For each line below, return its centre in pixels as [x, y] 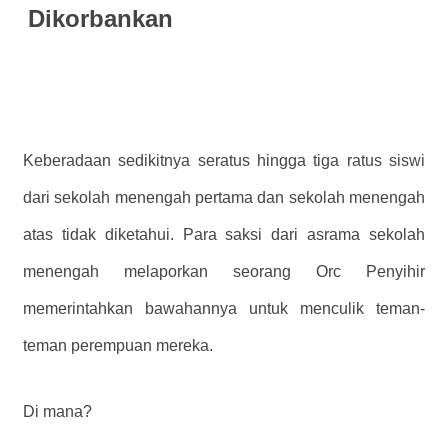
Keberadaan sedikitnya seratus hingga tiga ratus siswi [224, 160]
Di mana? [57, 411]
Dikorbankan [100, 18]
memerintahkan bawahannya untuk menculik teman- [224, 308]
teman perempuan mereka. [118, 345]
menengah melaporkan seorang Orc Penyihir [224, 271]
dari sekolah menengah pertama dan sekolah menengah [224, 197]
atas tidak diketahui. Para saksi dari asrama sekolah [224, 234]
